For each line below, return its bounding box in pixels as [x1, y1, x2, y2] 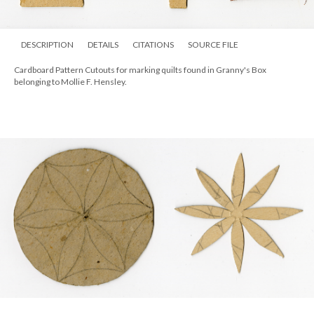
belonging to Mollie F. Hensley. [14, 76, 127, 87]
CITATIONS [132, 39, 174, 50]
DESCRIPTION [21, 39, 74, 50]
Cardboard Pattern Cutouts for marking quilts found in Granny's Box [14, 64, 266, 75]
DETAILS [88, 39, 118, 50]
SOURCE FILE [188, 39, 238, 50]
